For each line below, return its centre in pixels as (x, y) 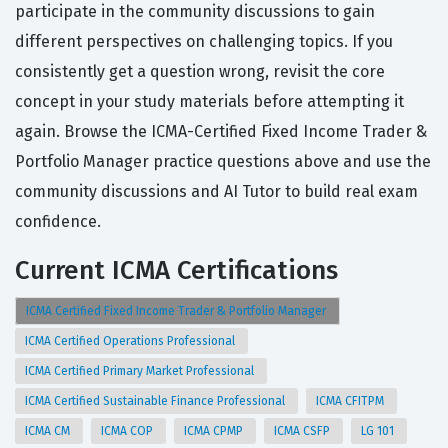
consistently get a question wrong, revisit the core (200, 72)
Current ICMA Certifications (176, 271)
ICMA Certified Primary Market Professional (141, 371)
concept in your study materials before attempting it (209, 102)
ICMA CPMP (215, 431)
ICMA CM (49, 431)
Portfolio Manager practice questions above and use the (223, 162)
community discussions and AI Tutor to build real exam (216, 192)
